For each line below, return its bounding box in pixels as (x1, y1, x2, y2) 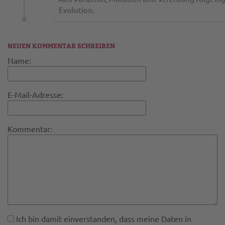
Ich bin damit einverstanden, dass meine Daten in (14, 213, 191, 224)
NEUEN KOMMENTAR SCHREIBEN (8, 41, 115, 51)
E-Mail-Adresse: (8, 89, 63, 100)
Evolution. (59, 5, 94, 15)
